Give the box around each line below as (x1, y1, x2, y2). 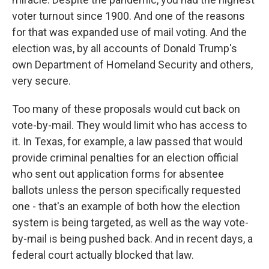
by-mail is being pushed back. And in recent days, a (12, 232, 253, 245)
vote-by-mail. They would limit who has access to (12, 119, 247, 131)
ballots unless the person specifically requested (12, 184, 241, 196)
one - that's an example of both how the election (12, 200, 240, 213)
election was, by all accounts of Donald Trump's (12, 42, 237, 55)
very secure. (12, 74, 71, 87)
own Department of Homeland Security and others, (12, 58, 253, 71)
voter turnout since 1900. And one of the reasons (12, 10, 245, 22)
